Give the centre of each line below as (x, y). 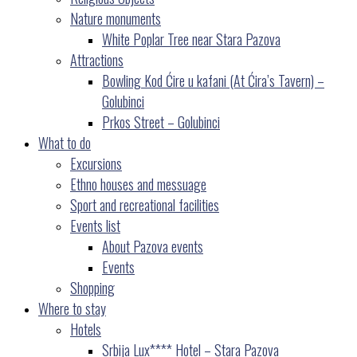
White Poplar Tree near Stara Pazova (191, 39)
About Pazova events (153, 246)
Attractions (97, 60)
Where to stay (72, 308)
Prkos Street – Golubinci (161, 122)
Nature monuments (116, 18)
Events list (95, 226)
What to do (65, 143)
